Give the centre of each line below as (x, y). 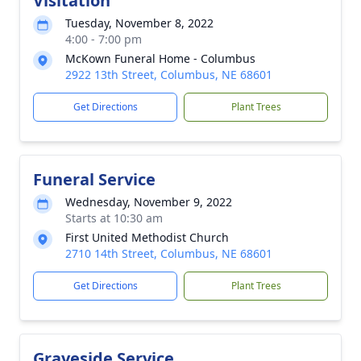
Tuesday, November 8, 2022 (139, 23)
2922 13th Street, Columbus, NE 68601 (169, 75)
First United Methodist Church (147, 237)
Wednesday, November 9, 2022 (149, 202)
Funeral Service (94, 179)
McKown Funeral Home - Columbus (160, 58)
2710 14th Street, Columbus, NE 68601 (169, 253)
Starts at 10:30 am (114, 218)
